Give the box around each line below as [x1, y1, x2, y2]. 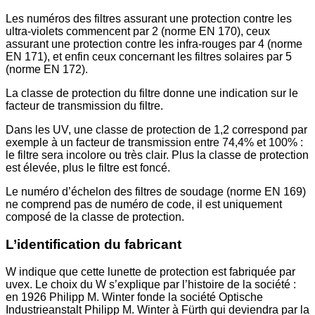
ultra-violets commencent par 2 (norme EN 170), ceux [6, 25, 270, 38]
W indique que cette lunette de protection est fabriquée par [6, 265, 295, 278]
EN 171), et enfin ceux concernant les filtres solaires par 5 [6, 51, 292, 63]
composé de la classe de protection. [6, 211, 184, 224]
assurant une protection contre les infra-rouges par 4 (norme [6, 38, 302, 51]
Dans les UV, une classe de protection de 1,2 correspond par [6, 124, 307, 136]
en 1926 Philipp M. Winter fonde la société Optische [6, 290, 263, 303]
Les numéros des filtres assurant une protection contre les [6, 13, 292, 25]
